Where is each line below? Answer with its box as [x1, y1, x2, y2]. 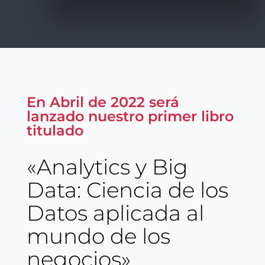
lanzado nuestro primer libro [26, 107, 234, 125]
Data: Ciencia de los [26, 176, 228, 203]
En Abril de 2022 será [26, 93, 179, 111]
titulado [26, 121, 83, 139]
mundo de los [26, 222, 170, 249]
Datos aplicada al [26, 199, 204, 226]
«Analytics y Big [26, 153, 188, 180]
